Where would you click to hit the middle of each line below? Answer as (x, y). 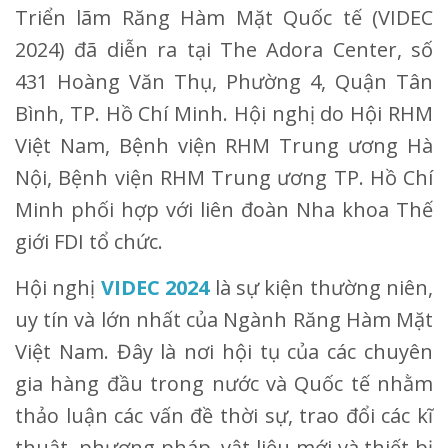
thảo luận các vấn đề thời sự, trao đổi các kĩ (224, 415)
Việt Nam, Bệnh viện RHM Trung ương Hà (224, 145)
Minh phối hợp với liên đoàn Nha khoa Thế (224, 209)
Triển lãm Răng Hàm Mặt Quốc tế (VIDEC (224, 17)
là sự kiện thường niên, (321, 287)
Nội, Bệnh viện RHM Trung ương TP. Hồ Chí (224, 177)
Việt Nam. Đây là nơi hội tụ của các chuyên (224, 351)
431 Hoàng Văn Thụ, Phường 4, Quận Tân (224, 81)
